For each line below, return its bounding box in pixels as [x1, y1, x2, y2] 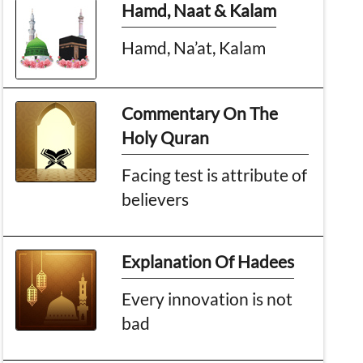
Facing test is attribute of [122, 164, 308, 185]
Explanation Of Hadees [122, 250, 295, 271]
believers [122, 188, 190, 209]
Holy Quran [122, 126, 210, 147]
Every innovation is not [122, 288, 293, 309]
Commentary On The [122, 102, 279, 123]
